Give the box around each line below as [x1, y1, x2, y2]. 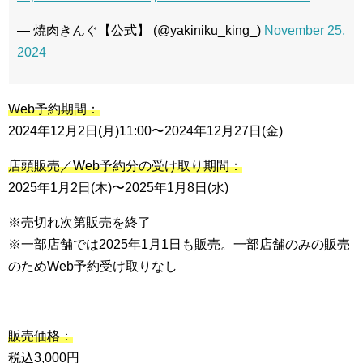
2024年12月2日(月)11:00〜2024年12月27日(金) [8, 123, 283, 138]
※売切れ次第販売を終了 [8, 215, 151, 229]
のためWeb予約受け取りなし [8, 258, 177, 273]
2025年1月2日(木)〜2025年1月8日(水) [8, 180, 228, 194]
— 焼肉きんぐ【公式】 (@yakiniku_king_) [17, 23, 264, 37]
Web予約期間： [8, 101, 100, 116]
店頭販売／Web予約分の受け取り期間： [8, 158, 242, 173]
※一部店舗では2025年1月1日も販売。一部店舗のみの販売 [8, 237, 350, 251]
